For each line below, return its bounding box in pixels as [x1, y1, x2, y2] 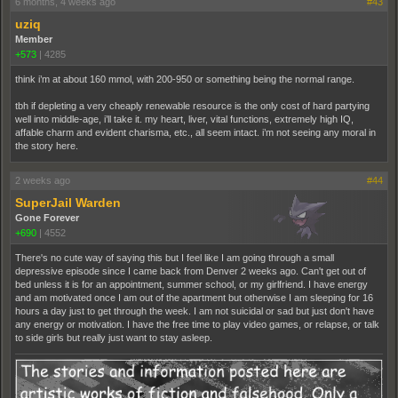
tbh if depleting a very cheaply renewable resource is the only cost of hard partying [15, 99, 370, 111]
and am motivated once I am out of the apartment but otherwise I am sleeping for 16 [15, 291, 373, 303]
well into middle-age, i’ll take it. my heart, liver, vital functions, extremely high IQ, [15, 113, 354, 124]
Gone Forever [15, 211, 79, 223]
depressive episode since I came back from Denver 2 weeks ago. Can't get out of [15, 265, 366, 276]
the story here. [15, 139, 78, 151]
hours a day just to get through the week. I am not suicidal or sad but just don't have [15, 305, 374, 316]
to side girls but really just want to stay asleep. [15, 331, 212, 343]
